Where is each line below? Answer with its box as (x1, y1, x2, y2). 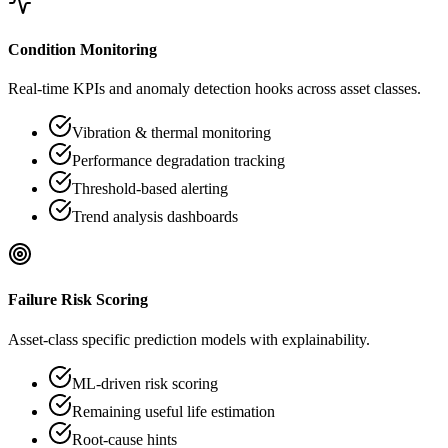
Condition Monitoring (8, 40, 157, 58)
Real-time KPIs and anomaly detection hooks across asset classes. (8, 80, 421, 97)
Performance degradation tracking (72, 152, 285, 169)
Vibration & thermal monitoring (72, 124, 271, 141)
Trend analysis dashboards (72, 208, 238, 225)
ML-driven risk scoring (72, 374, 218, 392)
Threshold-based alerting (72, 180, 228, 197)
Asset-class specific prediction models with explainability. (8, 330, 370, 348)
